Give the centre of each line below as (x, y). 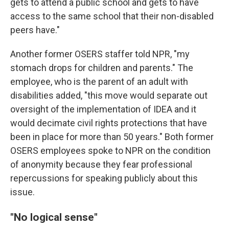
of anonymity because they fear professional (101, 164)
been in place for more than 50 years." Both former (112, 137)
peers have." (35, 30)
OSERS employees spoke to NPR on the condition (110, 151)
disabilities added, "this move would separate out (109, 95)
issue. (22, 192)
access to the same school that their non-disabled (112, 16)
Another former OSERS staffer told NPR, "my (100, 54)
